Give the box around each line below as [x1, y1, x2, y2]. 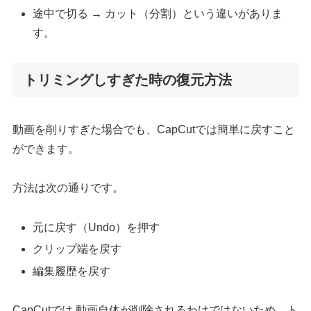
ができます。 [12, 142, 80, 155]
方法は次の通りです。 [12, 182, 124, 194]
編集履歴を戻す [33, 264, 111, 277]
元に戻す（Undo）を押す [33, 221, 160, 234]
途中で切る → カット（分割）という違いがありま [33, 8, 283, 20]
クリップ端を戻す [33, 243, 122, 255]
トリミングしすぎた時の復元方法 [24, 72, 233, 88]
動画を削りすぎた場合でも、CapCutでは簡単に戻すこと [12, 123, 296, 135]
